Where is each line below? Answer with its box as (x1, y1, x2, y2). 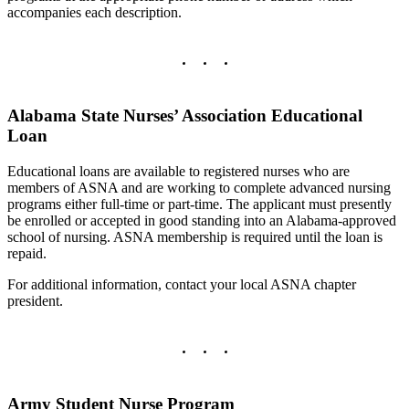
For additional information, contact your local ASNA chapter (7, 276, 356, 292)
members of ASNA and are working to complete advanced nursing (7, 179, 391, 195)
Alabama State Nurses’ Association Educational (7, 106, 362, 126)
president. (7, 292, 63, 309)
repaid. (7, 245, 47, 261)
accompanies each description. (7, 5, 182, 21)
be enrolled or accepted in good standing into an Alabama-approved (7, 212, 396, 228)
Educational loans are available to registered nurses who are (7, 163, 350, 179)
